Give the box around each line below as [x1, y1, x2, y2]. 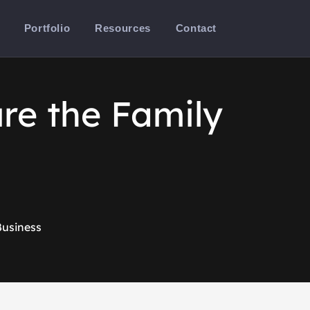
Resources [95, 22, 151, 34]
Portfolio [24, 22, 71, 34]
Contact [175, 22, 217, 34]
